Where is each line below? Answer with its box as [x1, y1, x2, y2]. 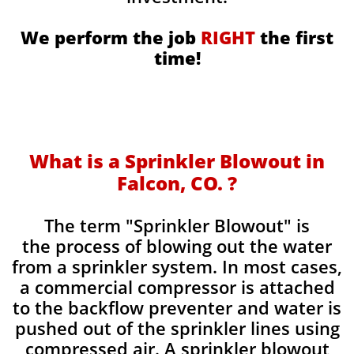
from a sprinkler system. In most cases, [12, 254, 342, 278]
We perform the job [21, 25, 201, 49]
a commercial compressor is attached [19, 275, 335, 299]
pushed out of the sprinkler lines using [14, 316, 340, 340]
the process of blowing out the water [22, 234, 332, 258]
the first [255, 25, 333, 49]
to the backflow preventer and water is [13, 296, 341, 319]
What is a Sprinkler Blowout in [29, 148, 325, 174]
